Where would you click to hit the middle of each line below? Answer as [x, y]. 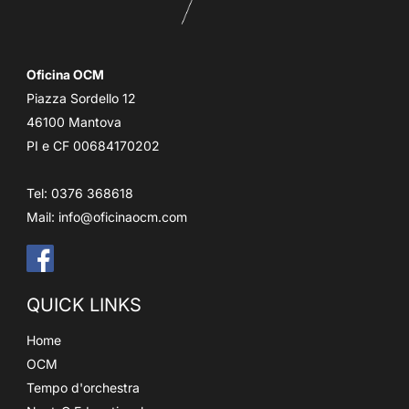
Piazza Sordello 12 [81, 99]
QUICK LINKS [84, 305]
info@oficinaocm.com [123, 217]
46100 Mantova [74, 122]
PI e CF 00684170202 [93, 146]
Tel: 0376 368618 [80, 194]
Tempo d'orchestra [83, 388]
